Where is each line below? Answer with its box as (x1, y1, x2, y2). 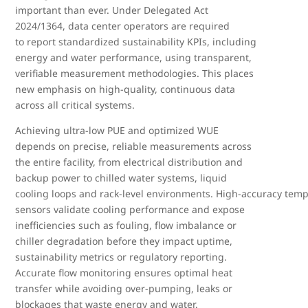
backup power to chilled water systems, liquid (15, 171, 228, 184)
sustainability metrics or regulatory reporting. (15, 250, 228, 263)
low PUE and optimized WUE (89, 124, 219, 137)
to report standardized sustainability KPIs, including (15, 35, 257, 48)
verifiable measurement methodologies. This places (15, 67, 254, 80)
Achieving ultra (15, 124, 86, 137)
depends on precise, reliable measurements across (15, 140, 252, 153)
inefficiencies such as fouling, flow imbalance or (15, 219, 237, 232)
